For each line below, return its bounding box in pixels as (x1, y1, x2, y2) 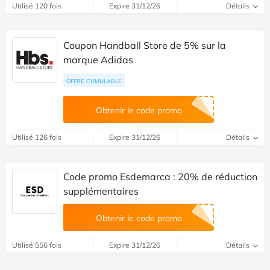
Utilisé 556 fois (12, 240, 61, 250)
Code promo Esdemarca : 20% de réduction (63, 171, 257, 183)
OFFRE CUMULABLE (66, 77, 122, 85)
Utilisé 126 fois (12, 133, 61, 142)
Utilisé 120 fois (12, 1, 61, 11)
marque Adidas (63, 54, 133, 66)
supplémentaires (63, 185, 139, 198)
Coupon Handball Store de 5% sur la (63, 39, 226, 52)
